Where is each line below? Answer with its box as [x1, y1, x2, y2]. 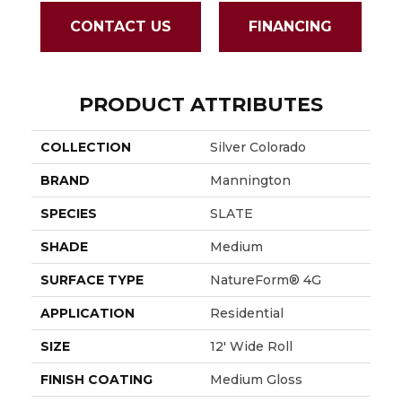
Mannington [210, 171, 291, 188]
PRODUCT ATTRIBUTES [79, 92, 323, 117]
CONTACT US [70, 18, 171, 36]
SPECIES [40, 205, 97, 222]
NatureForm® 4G [210, 271, 321, 288]
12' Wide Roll [210, 337, 293, 354]
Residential [210, 304, 284, 321]
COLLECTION [40, 138, 131, 155]
